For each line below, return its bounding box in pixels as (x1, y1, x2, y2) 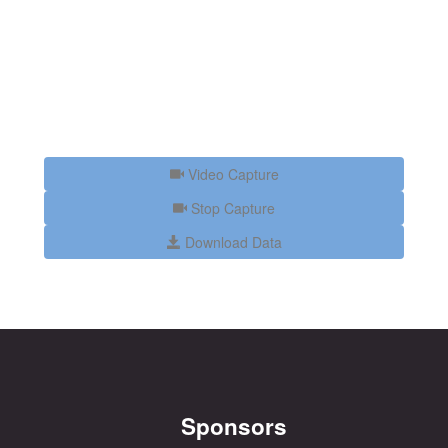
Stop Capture (187, 198, 275, 218)
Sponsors (181, 409, 287, 441)
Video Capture (183, 164, 279, 184)
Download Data (180, 232, 282, 252)
